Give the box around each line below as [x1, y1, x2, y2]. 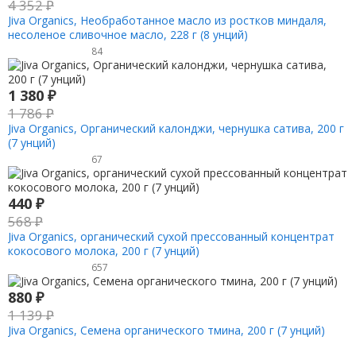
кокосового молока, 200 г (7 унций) [7, 242, 199, 258]
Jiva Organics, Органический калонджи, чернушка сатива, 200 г [7, 121, 344, 137]
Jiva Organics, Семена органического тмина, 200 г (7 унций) [7, 322, 325, 338]
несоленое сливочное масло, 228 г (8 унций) [7, 27, 248, 43]
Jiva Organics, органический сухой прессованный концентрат [7, 228, 335, 244]
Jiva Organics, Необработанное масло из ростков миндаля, [7, 13, 327, 29]
